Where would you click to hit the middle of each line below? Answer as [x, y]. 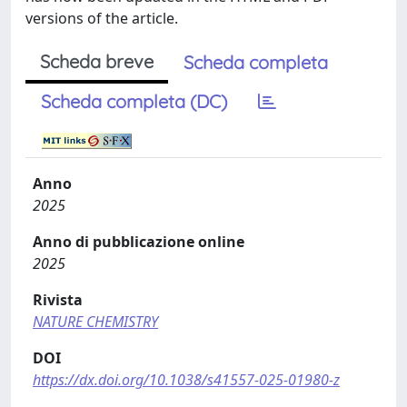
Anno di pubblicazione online [139, 242]
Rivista [58, 300]
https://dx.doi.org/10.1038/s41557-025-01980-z [186, 380]
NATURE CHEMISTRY [95, 322]
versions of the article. [102, 18]
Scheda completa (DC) [134, 101]
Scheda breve [97, 61]
